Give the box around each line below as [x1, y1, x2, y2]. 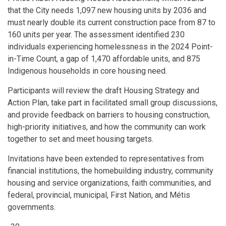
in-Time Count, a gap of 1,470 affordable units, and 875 [8, 54, 200, 64]
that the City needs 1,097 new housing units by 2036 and [8, 6, 206, 15]
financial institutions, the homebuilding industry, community [8, 166, 213, 176]
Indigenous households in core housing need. [8, 66, 167, 76]
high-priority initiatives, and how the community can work [8, 122, 206, 132]
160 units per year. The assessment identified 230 [8, 30, 185, 39]
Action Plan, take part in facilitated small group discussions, [8, 98, 217, 107]
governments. [8, 202, 55, 212]
